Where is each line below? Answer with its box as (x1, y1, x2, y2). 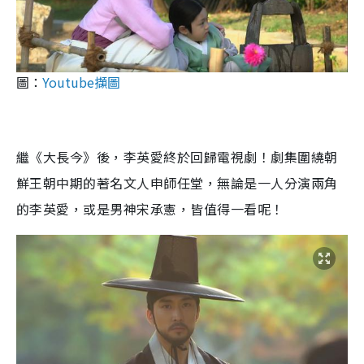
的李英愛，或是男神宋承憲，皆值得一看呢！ (16, 199, 284, 219)
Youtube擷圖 (42, 72, 120, 93)
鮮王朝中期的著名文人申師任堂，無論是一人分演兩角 (16, 173, 338, 193)
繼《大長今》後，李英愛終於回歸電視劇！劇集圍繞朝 (16, 147, 338, 167)
